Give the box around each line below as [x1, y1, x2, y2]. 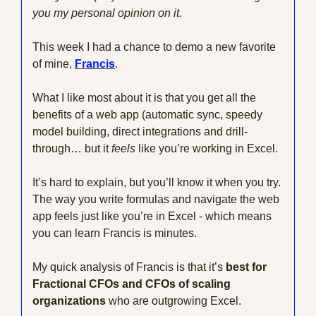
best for [226, 261, 267, 273]
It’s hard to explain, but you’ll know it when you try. [32, 176, 281, 188]
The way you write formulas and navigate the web [32, 193, 279, 205]
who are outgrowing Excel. [106, 295, 241, 307]
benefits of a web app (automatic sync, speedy [32, 109, 262, 121]
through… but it [32, 142, 111, 154]
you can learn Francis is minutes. [32, 227, 197, 239]
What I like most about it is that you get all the [32, 92, 256, 104]
